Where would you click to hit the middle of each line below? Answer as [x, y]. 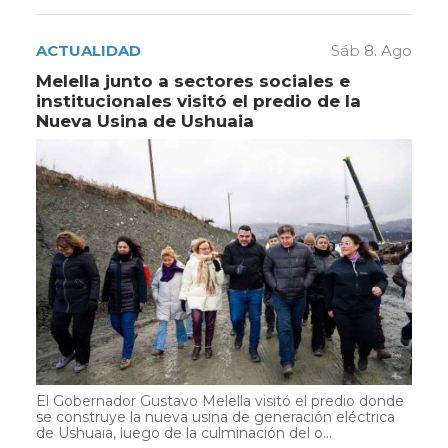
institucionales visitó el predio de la [198, 101]
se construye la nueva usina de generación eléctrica [215, 417]
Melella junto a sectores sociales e [193, 81]
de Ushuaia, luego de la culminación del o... [184, 433]
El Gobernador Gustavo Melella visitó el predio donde [220, 401]
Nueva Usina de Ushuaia [145, 121]
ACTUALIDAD [88, 51]
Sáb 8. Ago [371, 51]
